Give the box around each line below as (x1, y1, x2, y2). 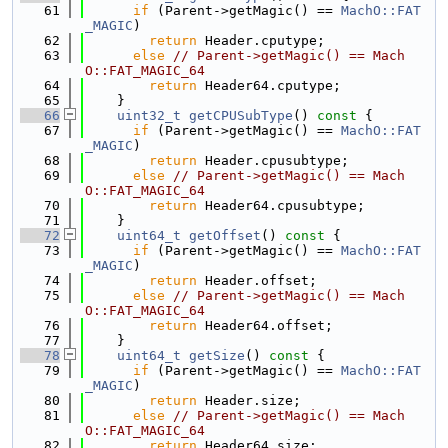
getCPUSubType (189, 108, 293, 123)
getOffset (189, 228, 261, 243)
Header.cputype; (197, 33, 325, 48)
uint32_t (117, 108, 181, 123)
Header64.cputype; (197, 78, 341, 93)
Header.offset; (197, 273, 317, 288)
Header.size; (197, 393, 301, 408)
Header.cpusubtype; (197, 153, 349, 168)
